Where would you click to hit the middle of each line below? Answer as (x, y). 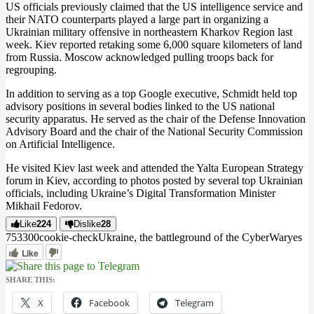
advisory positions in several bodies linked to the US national (140, 106)
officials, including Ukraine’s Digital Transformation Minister (141, 193)
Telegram (194, 303)
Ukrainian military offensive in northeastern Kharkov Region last (149, 32)
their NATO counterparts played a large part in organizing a (137, 19)
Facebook (109, 303)
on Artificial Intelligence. (60, 144)
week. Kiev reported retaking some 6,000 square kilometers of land (154, 45)
